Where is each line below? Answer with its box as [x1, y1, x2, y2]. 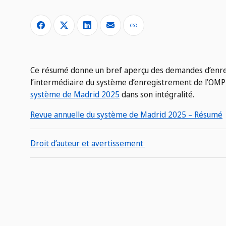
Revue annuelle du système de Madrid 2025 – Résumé [30, 109, 222, 121]
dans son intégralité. [120, 89, 194, 100]
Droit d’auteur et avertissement [30, 138, 145, 149]
